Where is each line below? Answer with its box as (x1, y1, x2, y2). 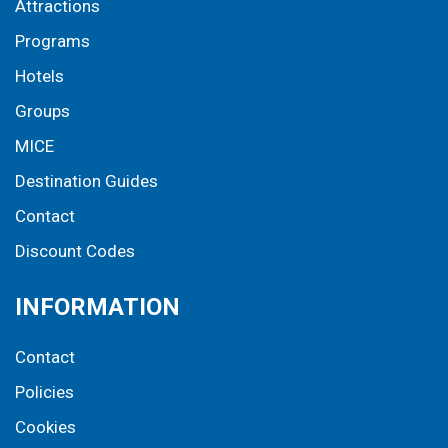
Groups (15, 101, 70, 122)
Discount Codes (15, 241, 135, 262)
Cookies (15, 417, 76, 438)
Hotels (15, 66, 64, 87)
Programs (15, 31, 90, 52)
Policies (15, 382, 74, 403)
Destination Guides (15, 171, 158, 192)
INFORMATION (15, 293, 180, 322)
